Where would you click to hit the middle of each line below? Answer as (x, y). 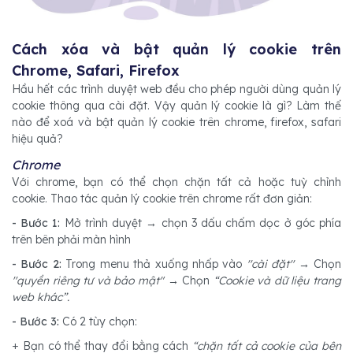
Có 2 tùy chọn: (100, 322)
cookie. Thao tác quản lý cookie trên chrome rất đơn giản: (162, 199)
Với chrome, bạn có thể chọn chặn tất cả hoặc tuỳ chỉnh (176, 182)
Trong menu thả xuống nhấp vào (152, 264)
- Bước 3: (37, 322)
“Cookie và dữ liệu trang (277, 281)
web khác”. (41, 297)
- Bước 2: (37, 264)
